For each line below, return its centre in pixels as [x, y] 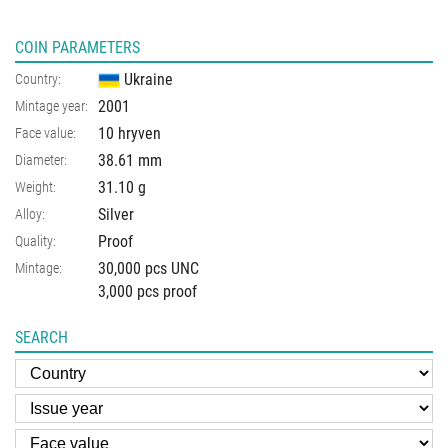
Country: [38, 78]
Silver [116, 214]
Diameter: [41, 159]
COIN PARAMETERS [77, 47]
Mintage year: [51, 105]
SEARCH [41, 337]
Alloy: [30, 213]
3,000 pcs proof [147, 291]
